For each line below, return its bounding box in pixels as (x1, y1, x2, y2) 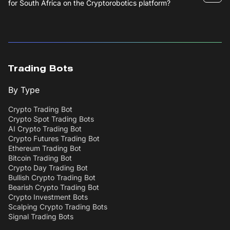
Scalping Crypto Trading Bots (8, 202, 107, 212)
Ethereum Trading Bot (8, 144, 81, 153)
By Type (8, 85, 40, 95)
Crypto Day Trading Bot (8, 163, 88, 172)
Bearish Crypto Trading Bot (8, 183, 99, 192)
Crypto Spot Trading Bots (8, 114, 94, 124)
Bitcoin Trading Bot (8, 154, 72, 163)
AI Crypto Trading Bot (8, 124, 82, 133)
